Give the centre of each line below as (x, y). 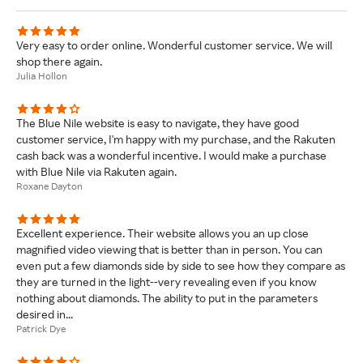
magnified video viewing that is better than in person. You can (169, 249)
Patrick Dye (41, 328)
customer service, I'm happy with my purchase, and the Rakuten (176, 139)
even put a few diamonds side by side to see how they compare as (181, 265)
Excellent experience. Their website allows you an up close (162, 233)
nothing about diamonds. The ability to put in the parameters (167, 297)
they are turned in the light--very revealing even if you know (167, 281)
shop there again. (59, 61)
